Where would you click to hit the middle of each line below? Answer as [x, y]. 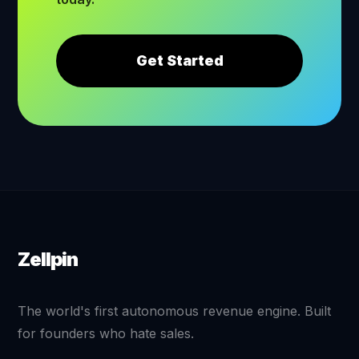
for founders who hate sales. [106, 333]
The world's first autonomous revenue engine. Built [175, 311]
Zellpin [48, 259]
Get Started [179, 61]
